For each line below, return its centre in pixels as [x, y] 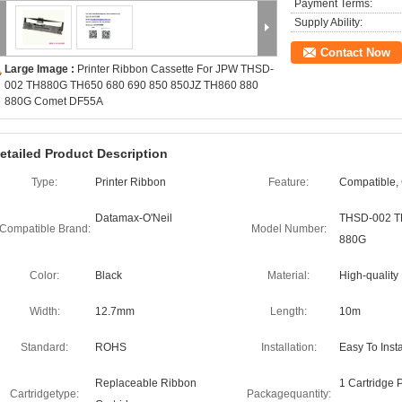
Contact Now [355, 52]
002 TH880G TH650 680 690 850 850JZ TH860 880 [131, 85]
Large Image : [41, 69]
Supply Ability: [328, 22]
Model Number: [288, 229]
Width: [44, 311]
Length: [288, 311]
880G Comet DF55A [54, 101]
